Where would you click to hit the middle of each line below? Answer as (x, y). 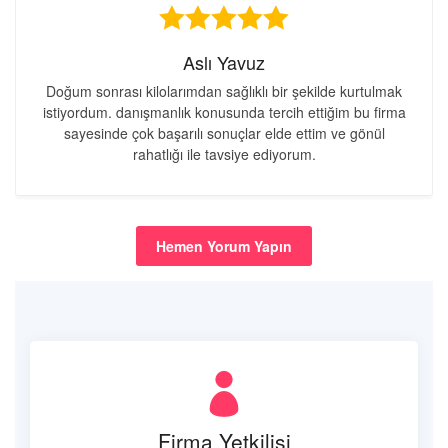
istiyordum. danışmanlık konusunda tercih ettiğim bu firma (224, 112)
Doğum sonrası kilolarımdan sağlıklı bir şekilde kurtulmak (224, 91)
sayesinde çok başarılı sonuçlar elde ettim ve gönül (224, 133)
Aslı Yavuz (224, 62)
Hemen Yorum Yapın (224, 246)
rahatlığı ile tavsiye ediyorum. (224, 154)
